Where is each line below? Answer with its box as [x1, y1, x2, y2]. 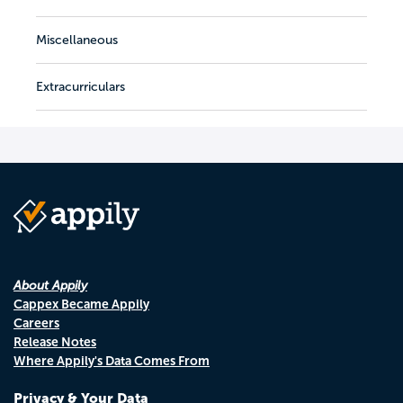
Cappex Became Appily [13, 296, 149, 311]
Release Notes [13, 334, 96, 349]
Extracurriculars [36, 79, 125, 94]
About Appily [13, 278, 87, 292]
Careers [13, 315, 59, 330]
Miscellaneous [36, 32, 118, 47]
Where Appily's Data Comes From [13, 353, 210, 368]
